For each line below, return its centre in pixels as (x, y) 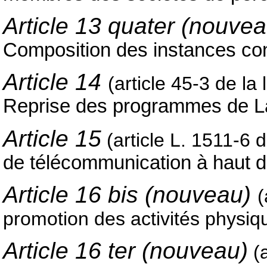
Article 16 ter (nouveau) (125, 251)
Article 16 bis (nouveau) (130, 195)
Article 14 (55, 82)
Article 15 (52, 138)
